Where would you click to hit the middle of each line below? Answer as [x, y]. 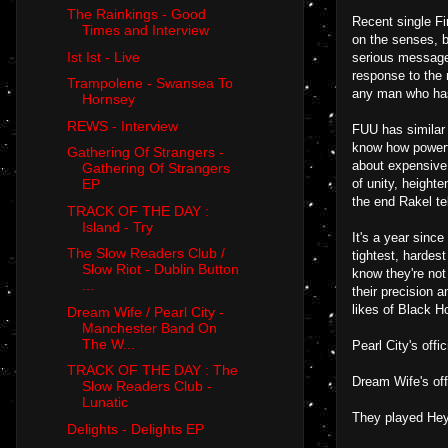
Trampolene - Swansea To [149, 83]
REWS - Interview [122, 125]
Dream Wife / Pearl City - [145, 311]
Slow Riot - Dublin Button [160, 269]
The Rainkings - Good [136, 14]
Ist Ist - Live [103, 56]
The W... [108, 343]
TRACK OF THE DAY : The [152, 370]
